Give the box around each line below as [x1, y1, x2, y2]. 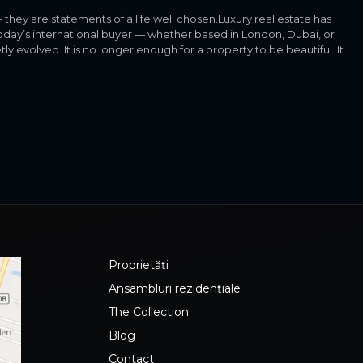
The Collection [109, 305, 189, 319]
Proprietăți [109, 258, 169, 272]
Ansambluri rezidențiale [109, 281, 241, 296]
